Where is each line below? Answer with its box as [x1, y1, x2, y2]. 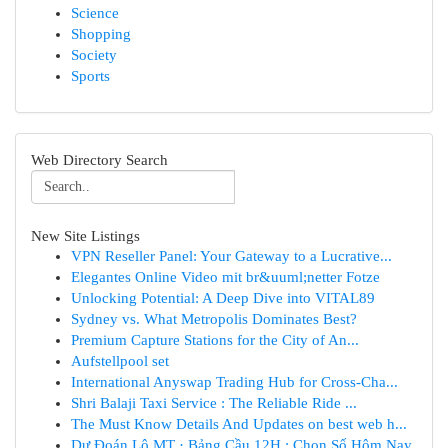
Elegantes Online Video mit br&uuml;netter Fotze [71, 269, 380, 285]
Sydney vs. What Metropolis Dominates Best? [71, 311, 357, 327]
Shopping [71, 26, 131, 42]
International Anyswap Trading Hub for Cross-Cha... [71, 374, 398, 390]
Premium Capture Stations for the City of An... [71, 332, 359, 348]
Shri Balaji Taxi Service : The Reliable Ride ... [71, 395, 357, 411]
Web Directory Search [31, 151, 168, 168]
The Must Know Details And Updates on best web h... [71, 416, 407, 432]
